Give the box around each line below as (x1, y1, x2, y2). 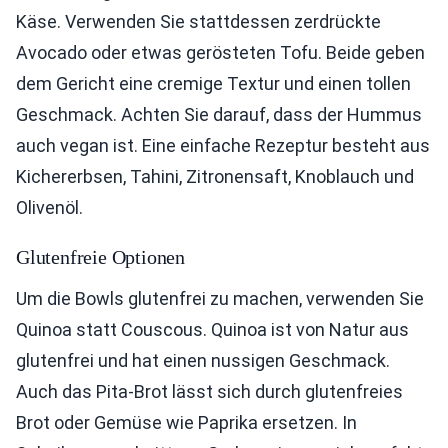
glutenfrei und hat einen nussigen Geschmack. (16, 350, 390, 371)
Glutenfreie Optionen (16, 246, 185, 268)
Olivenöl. (16, 197, 83, 218)
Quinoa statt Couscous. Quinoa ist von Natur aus (16, 319, 409, 340)
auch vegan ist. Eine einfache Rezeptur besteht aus (16, 135, 430, 156)
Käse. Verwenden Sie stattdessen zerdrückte (16, 11, 381, 32)
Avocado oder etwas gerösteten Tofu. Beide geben (16, 42, 425, 63)
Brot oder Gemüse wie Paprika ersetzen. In (16, 412, 357, 433)
